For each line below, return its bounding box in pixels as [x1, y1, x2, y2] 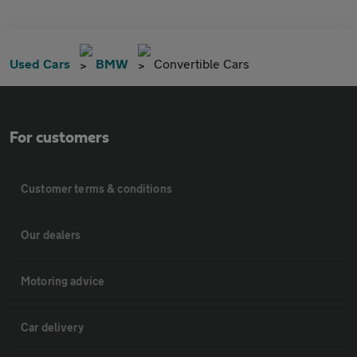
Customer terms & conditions [21, 182, 172, 195]
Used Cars [10, 56, 70, 71]
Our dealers [21, 228, 81, 241]
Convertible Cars [154, 56, 249, 71]
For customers [10, 130, 109, 146]
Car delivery [21, 320, 84, 334]
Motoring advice [21, 274, 105, 288]
